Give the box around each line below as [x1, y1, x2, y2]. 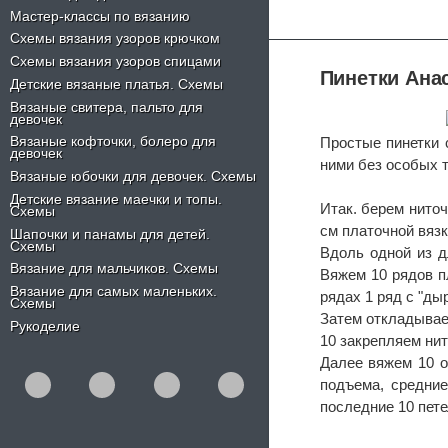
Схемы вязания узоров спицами [10, 53, 221, 70]
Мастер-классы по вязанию [10, 7, 190, 24]
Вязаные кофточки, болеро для [10, 133, 216, 150]
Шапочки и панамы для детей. [10, 225, 210, 242]
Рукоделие [10, 317, 80, 334]
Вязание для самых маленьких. [10, 283, 217, 300]
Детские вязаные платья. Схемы [10, 75, 223, 92]
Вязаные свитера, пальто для [10, 98, 203, 115]
